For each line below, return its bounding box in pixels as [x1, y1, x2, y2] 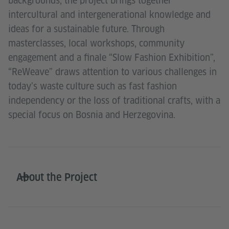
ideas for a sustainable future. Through [8, 22, 165, 35]
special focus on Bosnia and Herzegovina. [8, 108, 175, 121]
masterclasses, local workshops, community [8, 37, 185, 49]
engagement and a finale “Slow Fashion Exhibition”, [8, 51, 215, 63]
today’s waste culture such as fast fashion [8, 80, 177, 92]
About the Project [16, 171, 97, 184]
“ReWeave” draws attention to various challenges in [8, 65, 217, 78]
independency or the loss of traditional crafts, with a [8, 94, 220, 106]
